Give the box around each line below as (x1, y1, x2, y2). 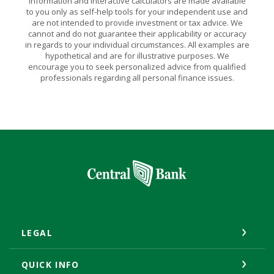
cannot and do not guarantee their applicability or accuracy (28, 28, 246, 39)
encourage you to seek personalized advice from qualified (28, 61, 246, 72)
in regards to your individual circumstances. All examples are (24, 39, 250, 50)
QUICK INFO (21, 258, 79, 270)
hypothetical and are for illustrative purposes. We (45, 50, 229, 61)
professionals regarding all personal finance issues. (40, 72, 234, 83)
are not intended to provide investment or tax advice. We (31, 17, 243, 28)
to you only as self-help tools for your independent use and (26, 6, 248, 17)
